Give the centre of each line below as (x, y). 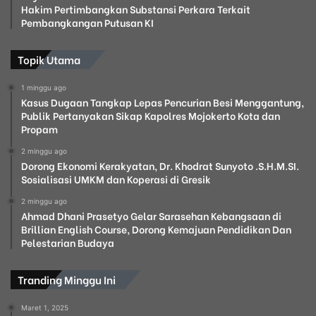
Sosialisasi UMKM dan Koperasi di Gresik (116, 178)
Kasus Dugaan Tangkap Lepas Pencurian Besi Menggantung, (163, 102)
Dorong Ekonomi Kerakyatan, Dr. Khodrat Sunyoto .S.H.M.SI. (160, 165)
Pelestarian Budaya (68, 242)
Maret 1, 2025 (45, 307)
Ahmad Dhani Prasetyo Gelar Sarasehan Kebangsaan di (151, 215)
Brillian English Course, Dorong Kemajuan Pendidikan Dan (156, 229)
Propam (39, 128)
